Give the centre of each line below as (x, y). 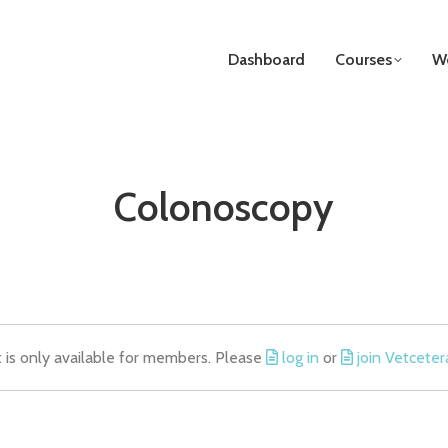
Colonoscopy (224, 207)
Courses (363, 59)
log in (300, 357)
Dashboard (266, 59)
